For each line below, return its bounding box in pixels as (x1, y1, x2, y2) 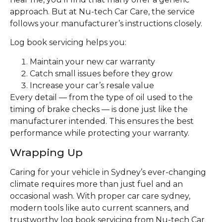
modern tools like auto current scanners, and (10, 203, 189, 213)
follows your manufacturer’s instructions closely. (10, 19, 202, 29)
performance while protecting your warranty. (10, 128, 189, 138)
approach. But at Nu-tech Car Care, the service (10, 7, 195, 17)
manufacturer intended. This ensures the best (10, 116, 194, 126)
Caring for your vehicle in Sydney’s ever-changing (10, 167, 206, 177)
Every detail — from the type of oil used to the (10, 92, 193, 102)
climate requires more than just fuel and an (10, 179, 183, 189)
